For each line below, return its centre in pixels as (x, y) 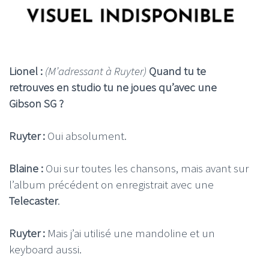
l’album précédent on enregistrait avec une (111, 184)
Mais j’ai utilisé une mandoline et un (130, 233)
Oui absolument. (86, 135)
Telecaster (33, 200)
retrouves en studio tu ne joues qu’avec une (113, 87)
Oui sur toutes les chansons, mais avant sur (147, 168)
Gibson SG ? (36, 103)
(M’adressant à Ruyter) (97, 71)
